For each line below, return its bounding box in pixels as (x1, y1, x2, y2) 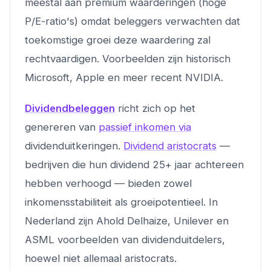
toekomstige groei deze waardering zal (25, 33, 211, 46)
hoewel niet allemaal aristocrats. (25, 252, 177, 264)
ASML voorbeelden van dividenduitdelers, (25, 233, 225, 246)
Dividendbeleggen (25, 102, 115, 114)
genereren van (25, 120, 99, 133)
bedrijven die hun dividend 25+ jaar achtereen (25, 158, 244, 171)
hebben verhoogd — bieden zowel (25, 177, 192, 189)
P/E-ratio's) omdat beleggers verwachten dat (25, 15, 240, 27)
